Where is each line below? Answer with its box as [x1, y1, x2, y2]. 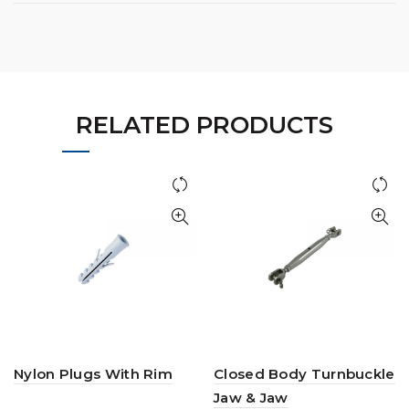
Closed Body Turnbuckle [214, 364, 395, 383]
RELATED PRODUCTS [76, 110, 333, 140]
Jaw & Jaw [214, 388, 288, 406]
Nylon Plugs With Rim [14, 364, 173, 383]
